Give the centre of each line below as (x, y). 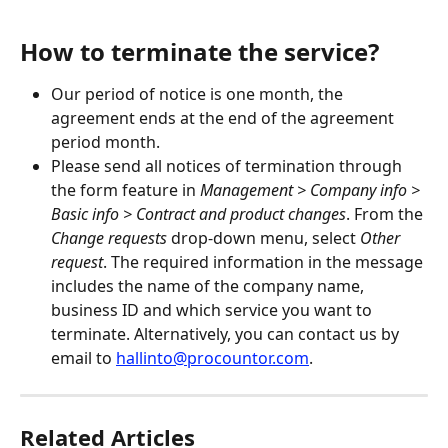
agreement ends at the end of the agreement (224, 117)
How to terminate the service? (199, 51)
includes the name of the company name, (209, 285)
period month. (105, 141)
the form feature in (125, 189)
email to (83, 357)
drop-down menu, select (261, 237)
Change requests (109, 237)
